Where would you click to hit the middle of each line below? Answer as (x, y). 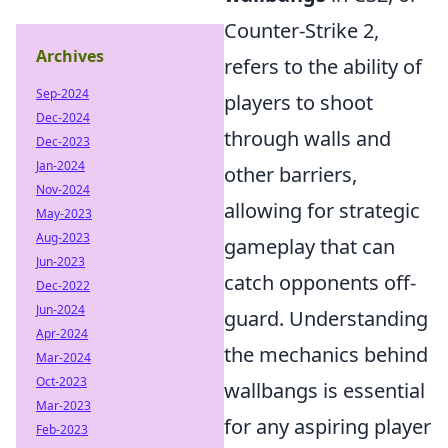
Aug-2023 (63, 237)
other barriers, (290, 174)
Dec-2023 (63, 141)
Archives (70, 56)
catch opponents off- (320, 282)
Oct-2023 (61, 381)
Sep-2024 (62, 93)
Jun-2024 (60, 309)
